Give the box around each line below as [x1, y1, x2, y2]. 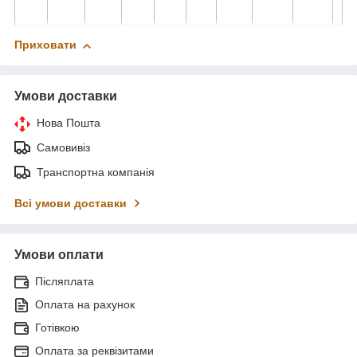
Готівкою [35, 321, 80, 335]
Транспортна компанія [37, 166, 155, 179]
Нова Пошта [37, 116, 100, 130]
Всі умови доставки [14, 197, 127, 210]
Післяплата [35, 275, 94, 288]
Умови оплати [14, 248, 104, 262]
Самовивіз [37, 141, 90, 155]
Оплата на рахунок [35, 298, 135, 312]
